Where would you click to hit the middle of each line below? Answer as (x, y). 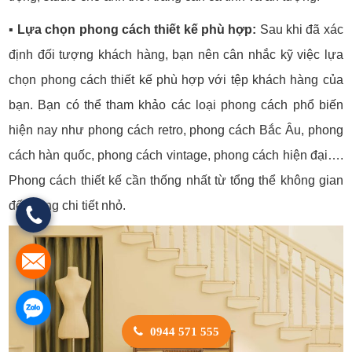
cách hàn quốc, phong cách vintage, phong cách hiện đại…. (176, 155)
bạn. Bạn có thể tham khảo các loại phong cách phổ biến (176, 104)
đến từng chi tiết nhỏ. (68, 205)
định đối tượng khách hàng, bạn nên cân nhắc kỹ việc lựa (176, 54)
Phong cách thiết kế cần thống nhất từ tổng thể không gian (176, 180)
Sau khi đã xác (300, 29)
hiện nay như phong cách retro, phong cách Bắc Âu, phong (176, 130)
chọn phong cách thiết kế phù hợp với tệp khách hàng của (176, 79)
